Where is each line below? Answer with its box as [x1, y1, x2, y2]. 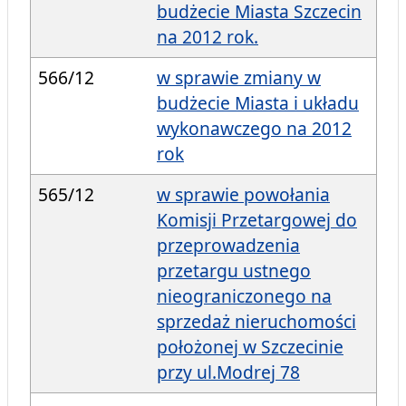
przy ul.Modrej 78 [157, 360, 300, 385]
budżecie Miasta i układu [157, 91, 359, 116]
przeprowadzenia [157, 233, 300, 258]
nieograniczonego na [157, 284, 332, 309]
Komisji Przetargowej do [157, 208, 357, 233]
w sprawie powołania [157, 182, 330, 208]
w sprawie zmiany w [157, 65, 321, 91]
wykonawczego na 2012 [157, 116, 352, 141]
